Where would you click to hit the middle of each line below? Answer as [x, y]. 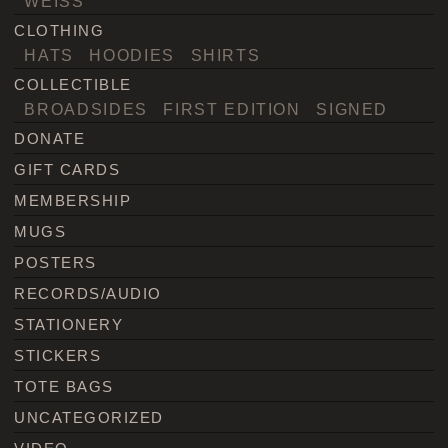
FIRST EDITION [232, 108]
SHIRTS [225, 54]
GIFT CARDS [67, 169]
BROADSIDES [86, 108]
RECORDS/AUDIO [88, 293]
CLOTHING [59, 30]
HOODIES [132, 54]
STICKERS [58, 355]
